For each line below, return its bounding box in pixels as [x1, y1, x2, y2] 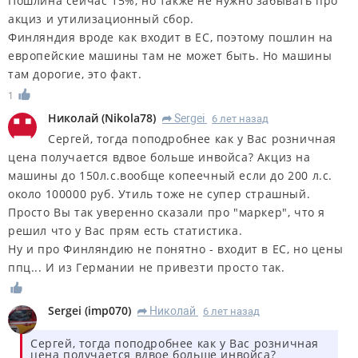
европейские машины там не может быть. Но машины [8, 47, 332, 63]
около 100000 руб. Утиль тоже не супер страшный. [8, 185, 311, 201]
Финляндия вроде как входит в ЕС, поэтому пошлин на [8, 29, 334, 45]
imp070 [88, 303, 128, 319]
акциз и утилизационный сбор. [8, 10, 194, 26]
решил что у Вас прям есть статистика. [8, 222, 243, 238]
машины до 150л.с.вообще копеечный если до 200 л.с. [8, 167, 333, 183]
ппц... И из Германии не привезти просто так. [8, 259, 285, 275]
